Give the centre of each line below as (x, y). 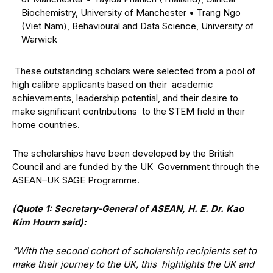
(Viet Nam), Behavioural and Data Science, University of (138, 26)
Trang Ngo (219, 12)
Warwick (39, 39)
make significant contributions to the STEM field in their (129, 111)
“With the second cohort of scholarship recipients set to (134, 251)
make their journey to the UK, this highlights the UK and (133, 264)
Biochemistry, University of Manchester (105, 12)
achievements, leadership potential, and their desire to (125, 98)
